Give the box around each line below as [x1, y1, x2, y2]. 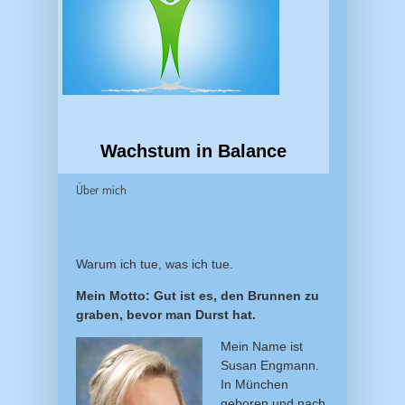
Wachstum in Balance [100, 141, 287, 162]
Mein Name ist [221, 338, 303, 353]
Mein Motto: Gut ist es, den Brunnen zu [76, 287, 319, 303]
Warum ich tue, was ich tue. [76, 256, 233, 271]
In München [221, 376, 288, 391]
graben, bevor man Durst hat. [76, 306, 256, 322]
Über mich [76, 181, 127, 197]
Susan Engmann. [221, 357, 319, 372]
